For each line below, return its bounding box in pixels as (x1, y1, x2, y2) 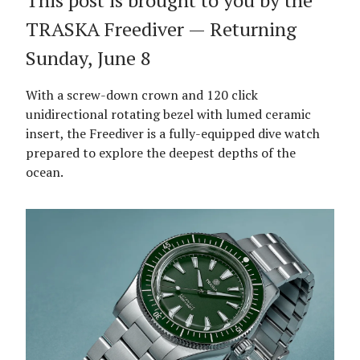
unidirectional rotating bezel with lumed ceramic (26, 105, 311, 123)
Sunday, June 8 (26, 45, 151, 71)
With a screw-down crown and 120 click (26, 86, 258, 104)
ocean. (26, 163, 63, 181)
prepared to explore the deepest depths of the (26, 144, 296, 162)
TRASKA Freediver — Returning (26, 16, 297, 42)
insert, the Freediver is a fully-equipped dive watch (26, 125, 320, 142)
